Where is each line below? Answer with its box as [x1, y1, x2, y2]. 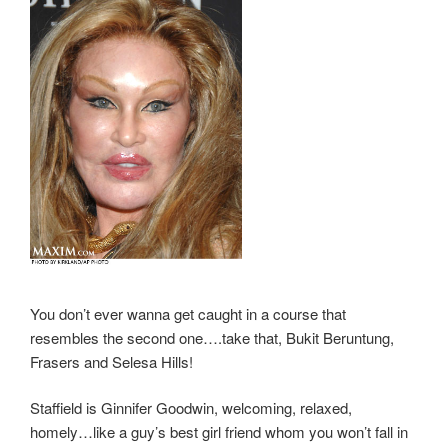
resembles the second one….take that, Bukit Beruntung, [30, 326, 394, 348]
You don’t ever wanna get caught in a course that [30, 302, 346, 324]
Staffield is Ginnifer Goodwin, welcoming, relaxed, [30, 397, 352, 418]
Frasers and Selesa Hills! [30, 350, 193, 372]
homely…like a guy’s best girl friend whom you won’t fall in [30, 421, 408, 442]
